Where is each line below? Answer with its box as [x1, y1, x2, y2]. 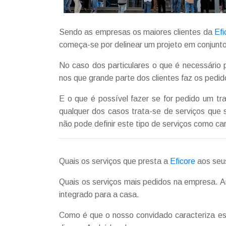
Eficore [170, 157, 195, 166]
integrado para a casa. [59, 190, 139, 199]
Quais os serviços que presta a [59, 157, 170, 166]
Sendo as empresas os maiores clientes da [59, 28, 214, 37]
